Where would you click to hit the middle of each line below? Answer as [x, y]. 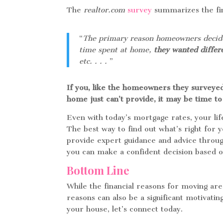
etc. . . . [95, 61]
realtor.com [103, 10]
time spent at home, [117, 50]
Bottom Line [98, 170]
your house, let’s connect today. [125, 209]
